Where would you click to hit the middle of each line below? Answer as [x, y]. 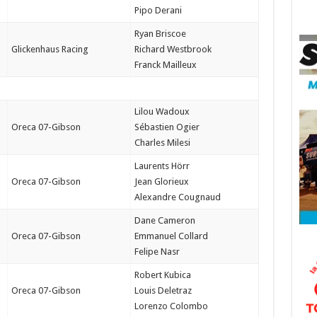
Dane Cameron [165, 220]
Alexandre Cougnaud [177, 197]
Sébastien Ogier [167, 127]
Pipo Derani [158, 10]
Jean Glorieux [161, 181]
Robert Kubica [162, 275]
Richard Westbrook [173, 49]
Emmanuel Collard [171, 236]
